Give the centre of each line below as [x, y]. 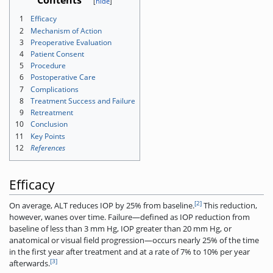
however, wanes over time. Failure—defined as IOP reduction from [129, 217]
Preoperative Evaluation [71, 42]
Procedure [48, 66]
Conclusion [49, 124]
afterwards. [30, 264]
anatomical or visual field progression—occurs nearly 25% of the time [134, 240]
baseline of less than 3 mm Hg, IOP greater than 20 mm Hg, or [120, 229]
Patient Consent [57, 54]
